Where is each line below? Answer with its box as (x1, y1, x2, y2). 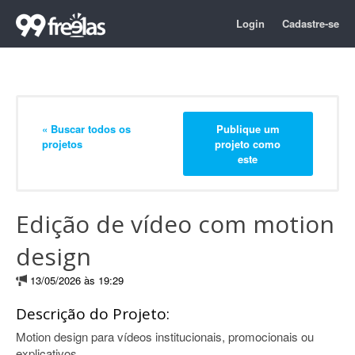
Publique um (216, 120, 280, 136)
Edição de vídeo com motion (16, 208, 334, 240)
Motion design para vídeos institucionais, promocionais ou (16, 328, 314, 345)
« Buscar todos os (42, 120, 131, 136)
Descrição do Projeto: (16, 303, 170, 324)
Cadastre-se (282, 16, 339, 31)
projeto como (215, 136, 281, 151)
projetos (42, 136, 82, 151)
